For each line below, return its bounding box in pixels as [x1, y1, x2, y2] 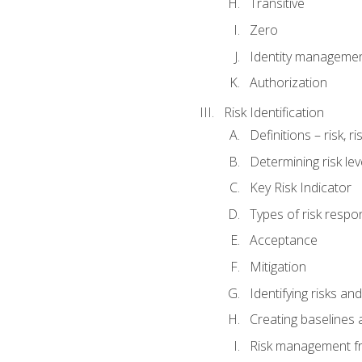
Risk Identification [223, 103, 324, 121]
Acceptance [249, 231, 318, 250]
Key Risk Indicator [249, 179, 351, 197]
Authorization [249, 74, 327, 92]
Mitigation [249, 258, 306, 276]
